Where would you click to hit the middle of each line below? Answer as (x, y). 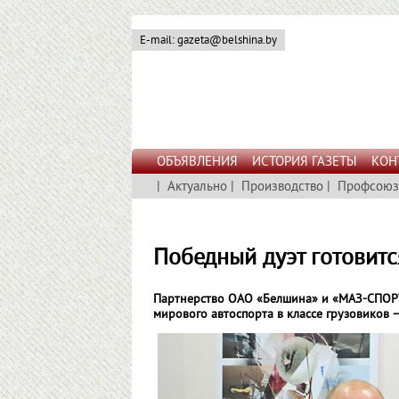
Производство (282, 187)
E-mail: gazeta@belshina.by (208, 41)
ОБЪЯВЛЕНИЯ (197, 163)
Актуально (197, 187)
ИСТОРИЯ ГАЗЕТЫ (305, 163)
